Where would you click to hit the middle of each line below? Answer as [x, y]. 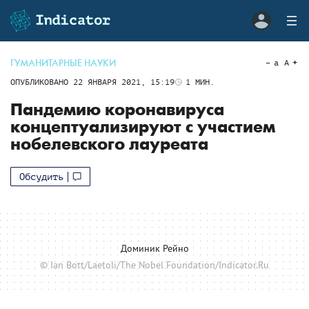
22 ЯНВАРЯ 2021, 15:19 [124, 82]
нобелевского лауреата [109, 144]
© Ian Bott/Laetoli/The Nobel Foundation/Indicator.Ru [154, 265]
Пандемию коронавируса [117, 110]
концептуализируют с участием [143, 127]
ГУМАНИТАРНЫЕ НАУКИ [63, 63]
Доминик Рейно [154, 248]
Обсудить [41, 177]
